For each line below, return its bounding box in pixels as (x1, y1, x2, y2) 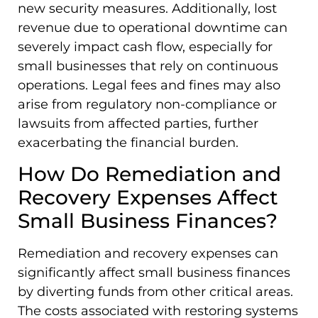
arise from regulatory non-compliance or (18, 96, 277, 112)
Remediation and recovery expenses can (18, 246, 278, 262)
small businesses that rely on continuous (18, 57, 278, 74)
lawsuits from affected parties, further (18, 115, 258, 131)
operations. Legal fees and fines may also (18, 77, 280, 93)
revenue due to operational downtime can (18, 19, 287, 35)
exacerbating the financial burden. (18, 134, 238, 150)
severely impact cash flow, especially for (18, 38, 273, 55)
